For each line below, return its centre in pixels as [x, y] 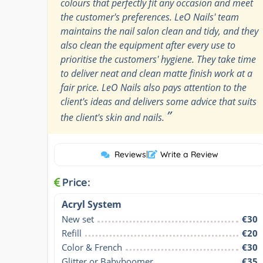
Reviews [130, 154]
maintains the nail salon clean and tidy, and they [159, 31]
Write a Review [189, 154]
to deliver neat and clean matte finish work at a [156, 73]
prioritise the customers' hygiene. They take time [158, 59]
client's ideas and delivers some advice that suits [159, 101]
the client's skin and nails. [114, 117]
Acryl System [92, 204]
